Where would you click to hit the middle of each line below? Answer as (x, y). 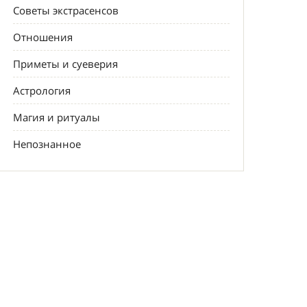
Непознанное (47, 144)
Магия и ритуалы (57, 117)
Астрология (42, 90)
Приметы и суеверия (66, 64)
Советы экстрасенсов (66, 10)
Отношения (43, 37)
